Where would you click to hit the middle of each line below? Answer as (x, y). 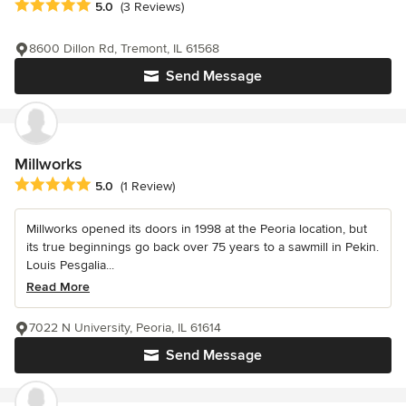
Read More (58, 286)
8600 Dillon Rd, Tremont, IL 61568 (124, 48)
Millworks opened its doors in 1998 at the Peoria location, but (197, 228)
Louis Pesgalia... (70, 265)
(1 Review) (148, 186)
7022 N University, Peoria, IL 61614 (125, 327)
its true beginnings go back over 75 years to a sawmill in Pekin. (203, 246)
